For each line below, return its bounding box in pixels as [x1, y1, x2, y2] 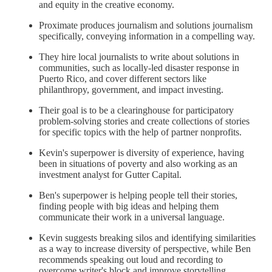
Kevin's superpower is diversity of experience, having [39, 148, 244, 158]
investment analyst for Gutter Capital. [39, 169, 182, 180]
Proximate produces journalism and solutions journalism [39, 20, 253, 31]
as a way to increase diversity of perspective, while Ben [39, 243, 251, 254]
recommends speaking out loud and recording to [39, 254, 223, 265]
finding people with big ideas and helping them [39, 201, 219, 212]
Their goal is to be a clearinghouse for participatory [39, 105, 234, 116]
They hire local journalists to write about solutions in [39, 52, 239, 63]
